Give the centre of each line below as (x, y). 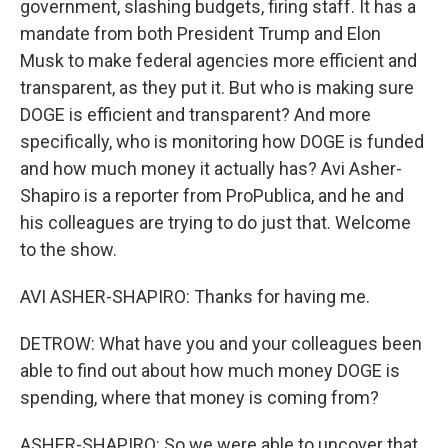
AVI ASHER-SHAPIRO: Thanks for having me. (195, 296)
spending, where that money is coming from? (199, 397)
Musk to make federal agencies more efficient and (218, 60)
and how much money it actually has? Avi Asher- (211, 168)
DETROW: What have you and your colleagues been (221, 343)
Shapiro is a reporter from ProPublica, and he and (212, 195)
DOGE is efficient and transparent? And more (195, 114)
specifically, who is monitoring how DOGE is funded (222, 141)
